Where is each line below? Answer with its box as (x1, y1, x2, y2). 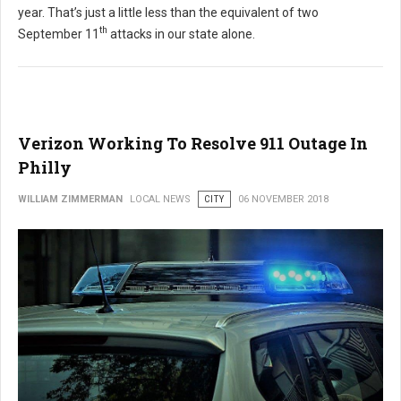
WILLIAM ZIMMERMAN (18, 192, 123, 205)
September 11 (18, 26, 99, 41)
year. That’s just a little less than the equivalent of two (18, 4, 319, 20)
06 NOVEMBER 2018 (238, 192, 328, 205)
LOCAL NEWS (130, 192, 191, 205)
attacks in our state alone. (107, 26, 255, 41)
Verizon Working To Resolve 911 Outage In (18, 132, 368, 154)
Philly (18, 156, 72, 178)
